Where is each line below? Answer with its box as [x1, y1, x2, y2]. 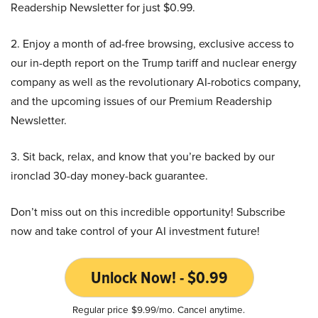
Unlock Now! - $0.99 [90, 264, 228, 290]
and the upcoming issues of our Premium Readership [11, 92, 272, 109]
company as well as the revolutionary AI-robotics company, [11, 73, 301, 90]
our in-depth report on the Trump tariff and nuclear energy [11, 54, 297, 71]
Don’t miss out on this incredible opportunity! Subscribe [11, 203, 285, 220]
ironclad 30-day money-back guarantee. [11, 167, 208, 184]
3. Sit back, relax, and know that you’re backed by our [11, 148, 275, 165]
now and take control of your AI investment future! [11, 222, 260, 239]
